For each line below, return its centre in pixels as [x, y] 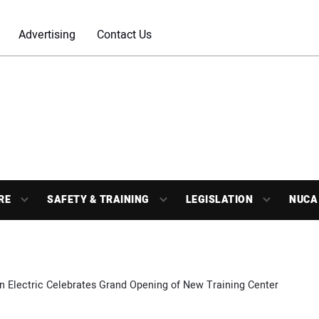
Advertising [47, 35]
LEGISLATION [219, 200]
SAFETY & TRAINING [98, 200]
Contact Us [124, 35]
